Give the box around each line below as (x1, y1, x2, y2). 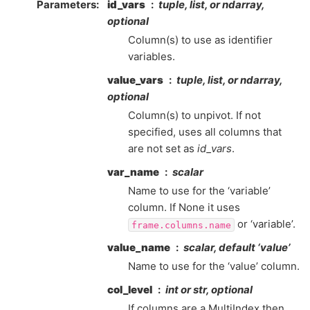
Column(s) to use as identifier (128, 33, 273, 47)
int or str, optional (165, 283, 253, 297)
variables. (128, 50, 175, 64)
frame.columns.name (131, 219, 231, 230)
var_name (107, 165, 159, 179)
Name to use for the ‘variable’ (128, 184, 271, 198)
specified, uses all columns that (128, 125, 282, 139)
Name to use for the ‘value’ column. (128, 259, 300, 273)
